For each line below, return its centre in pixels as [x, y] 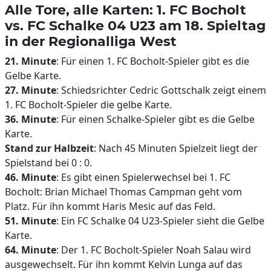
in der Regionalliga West [91, 41]
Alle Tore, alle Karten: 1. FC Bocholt [126, 10]
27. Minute [31, 90]
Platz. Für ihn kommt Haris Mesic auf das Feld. [110, 206]
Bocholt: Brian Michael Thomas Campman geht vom [123, 192]
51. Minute [31, 221]
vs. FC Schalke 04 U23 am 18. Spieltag [135, 25]
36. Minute [31, 119]
